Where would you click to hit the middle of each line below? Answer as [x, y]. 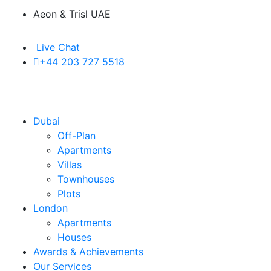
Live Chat [57, 47]
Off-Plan [77, 135]
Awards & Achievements [88, 252]
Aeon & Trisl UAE [72, 14]
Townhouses [86, 179]
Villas [70, 165]
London [51, 208]
